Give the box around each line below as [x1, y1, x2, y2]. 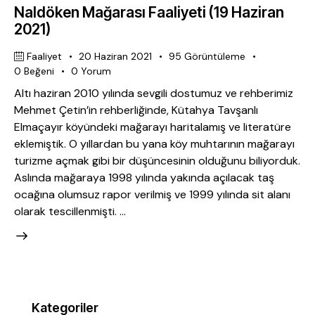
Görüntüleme [184, 49, 246, 63]
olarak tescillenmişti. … [14, 204, 126, 219]
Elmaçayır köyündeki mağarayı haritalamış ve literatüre [14, 120, 291, 135]
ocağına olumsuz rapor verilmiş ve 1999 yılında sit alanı [14, 187, 290, 202]
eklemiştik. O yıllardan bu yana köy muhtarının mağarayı [14, 136, 295, 152]
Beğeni [24, 64, 55, 77]
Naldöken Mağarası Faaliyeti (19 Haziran [14, 3, 284, 21]
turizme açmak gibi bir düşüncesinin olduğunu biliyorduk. [14, 153, 300, 169]
